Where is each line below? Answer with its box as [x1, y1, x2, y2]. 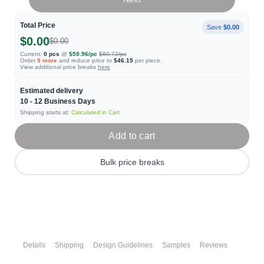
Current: [20, 51, 42, 57]
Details [23, 241, 45, 249]
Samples [162, 241, 190, 249]
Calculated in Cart [71, 109, 120, 115]
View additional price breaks [20, 64, 98, 70]
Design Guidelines [93, 241, 153, 249]
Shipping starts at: [20, 109, 71, 115]
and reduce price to [57, 57, 114, 64]
